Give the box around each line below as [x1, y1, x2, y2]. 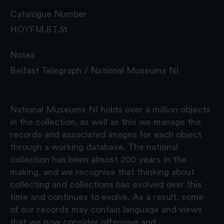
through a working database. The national [10, 142, 178, 151]
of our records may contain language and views [10, 204, 202, 214]
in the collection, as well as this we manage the [10, 117, 201, 126]
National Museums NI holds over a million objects [10, 104, 210, 114]
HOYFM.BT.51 [10, 24, 67, 34]
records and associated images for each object [10, 129, 201, 139]
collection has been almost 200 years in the [10, 154, 186, 164]
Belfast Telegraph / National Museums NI [10, 65, 178, 75]
